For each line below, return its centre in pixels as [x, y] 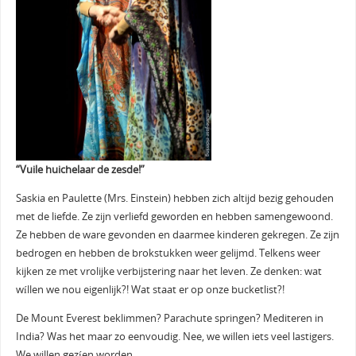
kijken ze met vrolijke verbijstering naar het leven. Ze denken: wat [168, 271]
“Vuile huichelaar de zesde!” [80, 170]
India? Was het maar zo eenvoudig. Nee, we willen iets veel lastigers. [174, 336]
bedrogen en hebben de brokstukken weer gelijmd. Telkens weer [168, 253]
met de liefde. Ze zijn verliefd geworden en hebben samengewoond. [174, 216]
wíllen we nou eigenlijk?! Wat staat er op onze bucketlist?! [150, 289]
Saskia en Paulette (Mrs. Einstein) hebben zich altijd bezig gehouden [174, 198]
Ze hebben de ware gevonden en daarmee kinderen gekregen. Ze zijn [177, 234]
